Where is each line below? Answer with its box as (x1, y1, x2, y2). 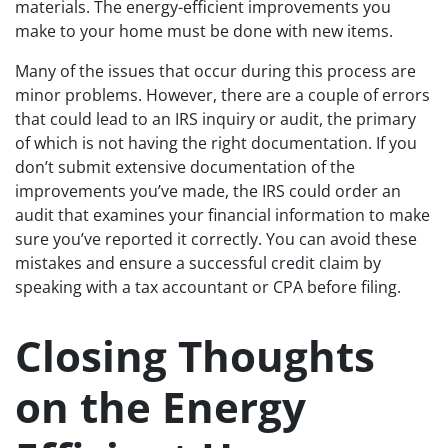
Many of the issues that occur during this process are (15, 59, 416, 82)
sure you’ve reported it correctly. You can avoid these (15, 227, 417, 250)
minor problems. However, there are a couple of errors (15, 83, 430, 106)
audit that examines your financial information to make (15, 203, 430, 226)
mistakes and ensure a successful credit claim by (15, 251, 381, 274)
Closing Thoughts (15, 327, 375, 384)
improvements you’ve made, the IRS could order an (15, 179, 401, 202)
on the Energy (15, 378, 306, 435)
